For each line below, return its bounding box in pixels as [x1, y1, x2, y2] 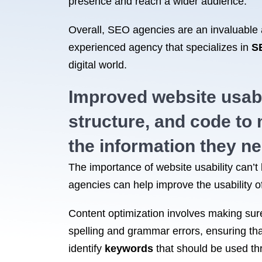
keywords [105, 243, 153, 254]
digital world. [68, 59, 127, 71]
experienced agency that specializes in [68, 42, 251, 53]
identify [68, 243, 105, 254]
